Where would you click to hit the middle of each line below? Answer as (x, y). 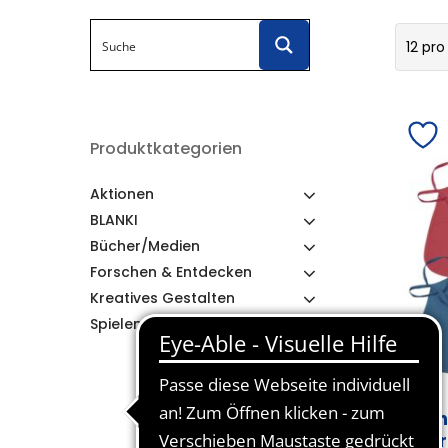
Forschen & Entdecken (171, 272)
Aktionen (122, 194)
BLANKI (114, 220)
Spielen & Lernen (149, 324)
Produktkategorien (166, 148)
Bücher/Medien (145, 246)
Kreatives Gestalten (162, 298)
